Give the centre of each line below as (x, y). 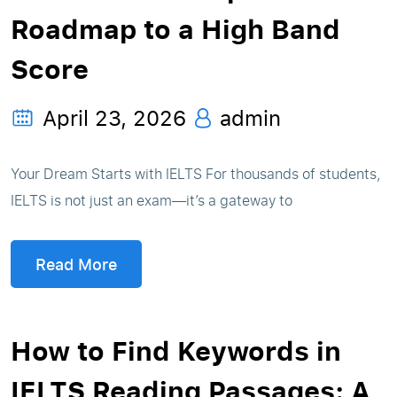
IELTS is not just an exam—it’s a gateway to (152, 200)
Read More (76, 264)
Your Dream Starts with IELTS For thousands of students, (196, 174)
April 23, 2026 (114, 117)
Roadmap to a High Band (175, 28)
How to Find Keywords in (176, 350)
